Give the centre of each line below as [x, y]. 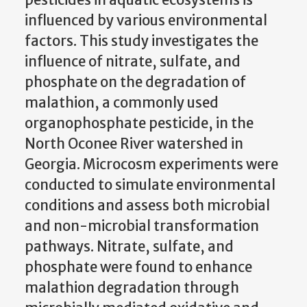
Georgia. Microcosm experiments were [151, 164]
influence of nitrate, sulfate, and [133, 61]
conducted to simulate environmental [150, 185]
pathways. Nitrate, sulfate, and [129, 246]
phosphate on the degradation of [135, 82]
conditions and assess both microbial [147, 205]
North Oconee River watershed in [134, 144]
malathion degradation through [132, 287]
